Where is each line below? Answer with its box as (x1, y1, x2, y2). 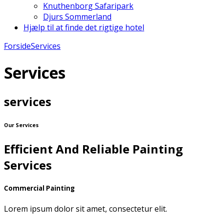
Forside (4, 41, 31, 52)
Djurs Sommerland (43, 11, 111, 22)
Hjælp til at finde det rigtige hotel (23, 22, 144, 33)
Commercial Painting (4, 184, 75, 193)
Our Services (4, 121, 39, 129)
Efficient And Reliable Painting (4, 140, 183, 157)
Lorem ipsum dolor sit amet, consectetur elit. (4, 203, 167, 215)
